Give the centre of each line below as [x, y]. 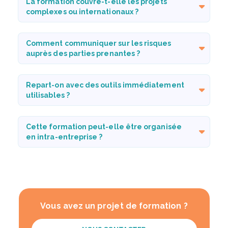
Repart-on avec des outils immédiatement [105, 85]
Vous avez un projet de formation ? [114, 206]
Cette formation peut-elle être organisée [104, 126]
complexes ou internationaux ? [82, 11]
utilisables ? [48, 95]
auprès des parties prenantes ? [83, 53]
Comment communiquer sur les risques [99, 43]
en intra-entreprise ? [64, 137]
